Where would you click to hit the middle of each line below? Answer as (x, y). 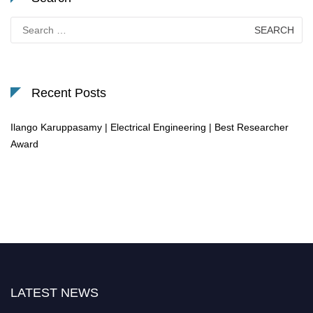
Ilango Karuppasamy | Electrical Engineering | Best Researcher (150, 128)
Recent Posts (69, 93)
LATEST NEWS (54, 293)
